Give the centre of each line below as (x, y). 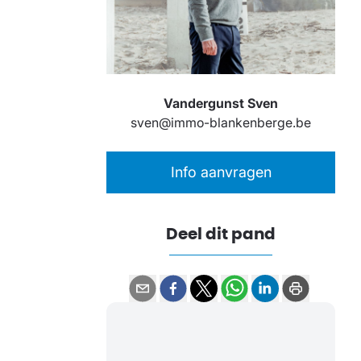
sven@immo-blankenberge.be (221, 123)
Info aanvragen (221, 172)
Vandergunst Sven (221, 104)
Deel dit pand (221, 234)
